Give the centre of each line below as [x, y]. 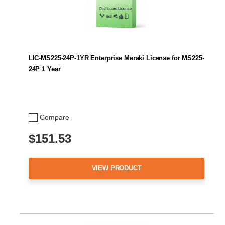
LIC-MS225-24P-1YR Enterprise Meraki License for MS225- [116, 58]
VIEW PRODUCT [117, 168]
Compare [54, 117]
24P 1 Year [44, 69]
